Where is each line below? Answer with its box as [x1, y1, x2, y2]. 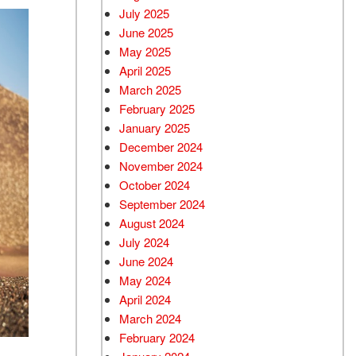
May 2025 [119, 43, 171, 60]
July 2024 [119, 234, 169, 250]
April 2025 [119, 62, 171, 79]
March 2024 [119, 310, 181, 327]
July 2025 [119, 5, 169, 21]
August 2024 [119, 215, 184, 231]
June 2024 [119, 253, 173, 269]
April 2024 [119, 291, 171, 308]
